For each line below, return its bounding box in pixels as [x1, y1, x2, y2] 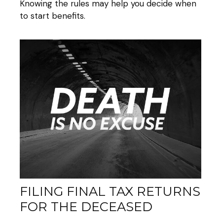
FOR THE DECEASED [20, 198, 152, 214]
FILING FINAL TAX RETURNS [20, 183, 200, 199]
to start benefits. [20, 10, 85, 21]
